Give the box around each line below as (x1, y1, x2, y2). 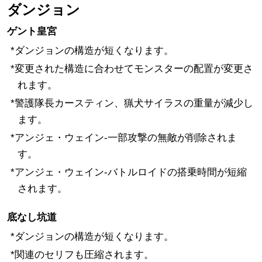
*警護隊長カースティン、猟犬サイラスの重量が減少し (10, 97, 253, 109)
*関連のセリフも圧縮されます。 (10, 249, 154, 260)
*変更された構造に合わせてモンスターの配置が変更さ (10, 63, 253, 74)
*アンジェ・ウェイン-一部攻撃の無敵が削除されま (10, 132, 237, 143)
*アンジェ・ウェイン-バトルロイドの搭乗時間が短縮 (10, 166, 247, 178)
